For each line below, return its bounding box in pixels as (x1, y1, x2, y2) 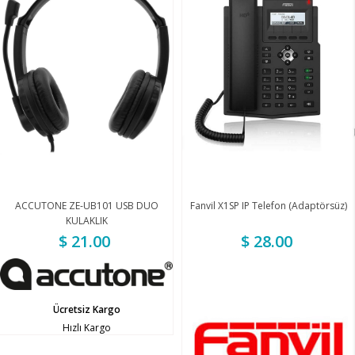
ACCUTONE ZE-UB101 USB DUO (14, 199, 158, 213)
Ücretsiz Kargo (52, 302, 120, 316)
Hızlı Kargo (62, 320, 111, 334)
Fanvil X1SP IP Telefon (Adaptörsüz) (189, 199, 347, 213)
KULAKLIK (65, 214, 108, 228)
